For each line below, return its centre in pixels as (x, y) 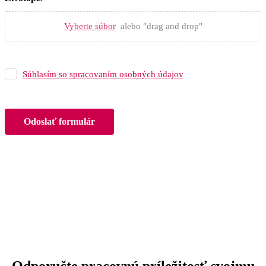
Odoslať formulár (59, 121)
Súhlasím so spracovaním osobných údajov (103, 74)
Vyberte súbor (90, 26)
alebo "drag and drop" (161, 26)
